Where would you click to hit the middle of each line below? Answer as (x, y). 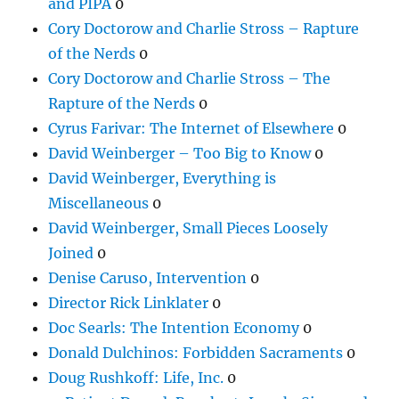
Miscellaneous (99, 203)
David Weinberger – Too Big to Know (180, 153)
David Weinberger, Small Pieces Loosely (188, 228)
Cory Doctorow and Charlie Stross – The (190, 78)
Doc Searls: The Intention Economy (174, 327)
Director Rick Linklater (129, 302)
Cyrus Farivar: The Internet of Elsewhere (191, 128)
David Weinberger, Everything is (163, 178)
